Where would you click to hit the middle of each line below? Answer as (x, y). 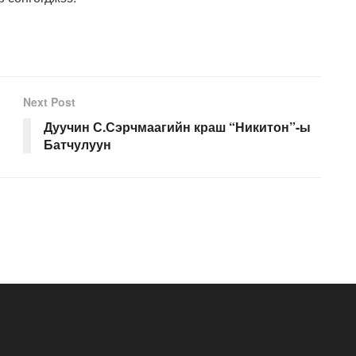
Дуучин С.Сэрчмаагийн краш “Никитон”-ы (177, 126)
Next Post (49, 101)
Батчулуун (77, 144)
